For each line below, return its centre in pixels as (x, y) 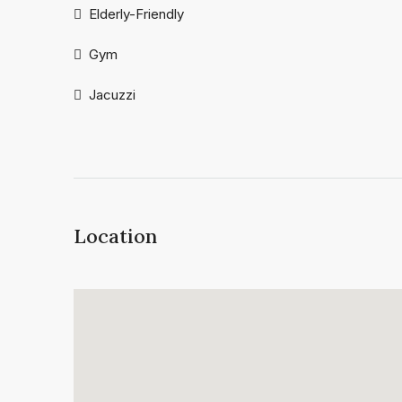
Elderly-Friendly (136, 14)
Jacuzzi (112, 95)
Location (115, 236)
